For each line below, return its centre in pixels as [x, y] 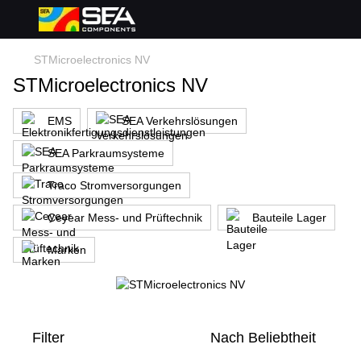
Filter [48, 338]
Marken [67, 250]
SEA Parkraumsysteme [106, 153]
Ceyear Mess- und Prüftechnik [125, 218]
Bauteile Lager [289, 218]
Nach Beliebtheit [263, 338]
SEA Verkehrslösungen [180, 121]
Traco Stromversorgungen [114, 185]
